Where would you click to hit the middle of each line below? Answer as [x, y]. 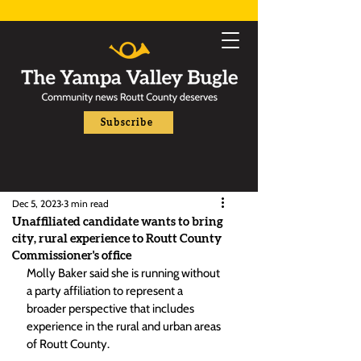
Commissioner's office [72, 256]
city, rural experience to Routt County [117, 239]
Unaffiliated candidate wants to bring [118, 222]
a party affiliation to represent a [106, 291]
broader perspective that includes [112, 309]
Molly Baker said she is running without [124, 273]
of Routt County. [71, 344]
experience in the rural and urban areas [125, 326]
